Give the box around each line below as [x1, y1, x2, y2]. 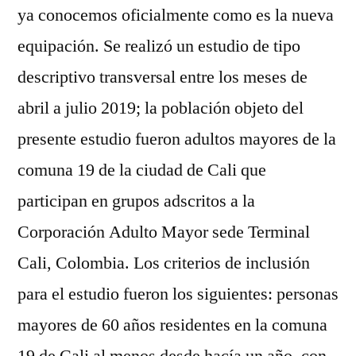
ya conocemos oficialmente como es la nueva [17, 4, 334, 26]
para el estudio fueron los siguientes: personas [17, 283, 339, 305]
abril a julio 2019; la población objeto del [17, 97, 304, 119]
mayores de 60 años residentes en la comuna [17, 314, 327, 336]
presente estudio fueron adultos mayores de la [17, 128, 336, 150]
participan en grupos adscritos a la [17, 190, 255, 212]
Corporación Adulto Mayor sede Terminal [17, 221, 310, 243]
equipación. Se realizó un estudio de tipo [17, 35, 300, 57]
